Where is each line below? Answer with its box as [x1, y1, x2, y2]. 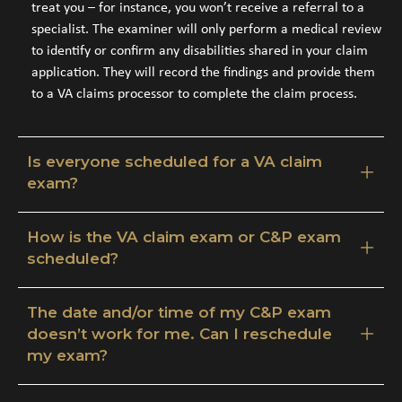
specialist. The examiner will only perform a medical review [31, 22, 381, 37]
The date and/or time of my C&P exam [27, 302, 331, 321]
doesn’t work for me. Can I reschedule [27, 324, 332, 343]
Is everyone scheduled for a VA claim [27, 152, 322, 170]
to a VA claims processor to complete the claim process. [31, 86, 357, 101]
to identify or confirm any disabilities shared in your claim [31, 43, 368, 58]
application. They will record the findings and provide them [31, 65, 375, 80]
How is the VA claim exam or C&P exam [27, 227, 341, 246]
